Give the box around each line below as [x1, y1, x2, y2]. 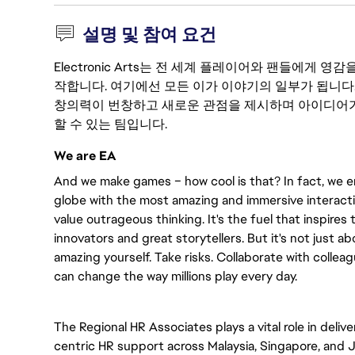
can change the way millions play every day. [54, 268, 300, 284]
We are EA [54, 147, 116, 164]
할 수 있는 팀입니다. [54, 116, 167, 132]
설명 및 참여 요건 [82, 23, 217, 46]
